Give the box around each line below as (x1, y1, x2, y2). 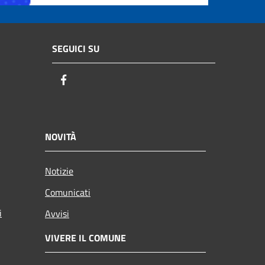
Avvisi (45, 206, 69, 221)
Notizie (45, 163, 73, 178)
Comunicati (45, 185, 91, 199)
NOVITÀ (45, 129, 76, 144)
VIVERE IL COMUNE (45, 230, 126, 245)
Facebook (70, 72, 113, 89)
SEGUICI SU (52, 41, 99, 56)
